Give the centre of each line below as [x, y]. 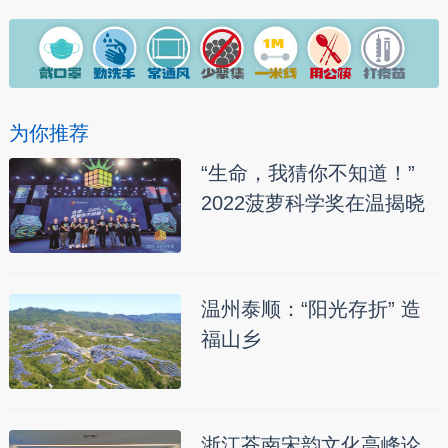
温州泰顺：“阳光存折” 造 [310, 309]
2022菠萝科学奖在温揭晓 [312, 203]
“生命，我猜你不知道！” [307, 173]
